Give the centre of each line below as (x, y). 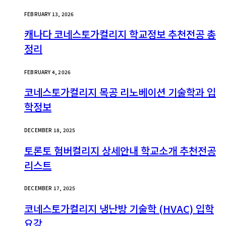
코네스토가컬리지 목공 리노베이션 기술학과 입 (120, 92)
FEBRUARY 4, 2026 (48, 72)
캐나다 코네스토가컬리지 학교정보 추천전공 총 (120, 34)
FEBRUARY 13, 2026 (49, 14)
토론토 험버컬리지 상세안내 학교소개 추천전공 (120, 150)
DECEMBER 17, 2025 (50, 188)
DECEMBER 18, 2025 (50, 130)
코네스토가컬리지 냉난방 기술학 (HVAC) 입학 (119, 208)
